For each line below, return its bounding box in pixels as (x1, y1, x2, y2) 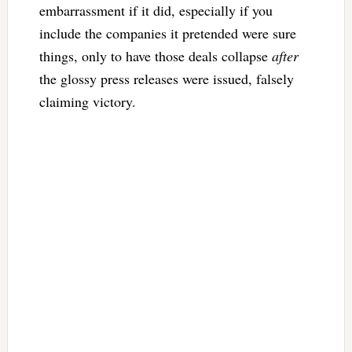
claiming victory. (38, 91, 141, 111)
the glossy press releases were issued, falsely (38, 68, 294, 88)
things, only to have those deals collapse (38, 46, 272, 65)
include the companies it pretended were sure (38, 23, 296, 42)
